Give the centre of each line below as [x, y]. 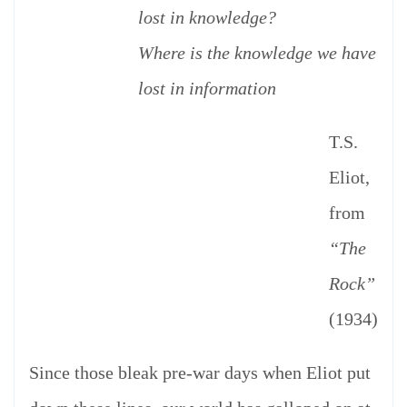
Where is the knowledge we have [257, 53]
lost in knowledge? [207, 18]
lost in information [207, 89]
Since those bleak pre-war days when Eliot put [200, 373]
